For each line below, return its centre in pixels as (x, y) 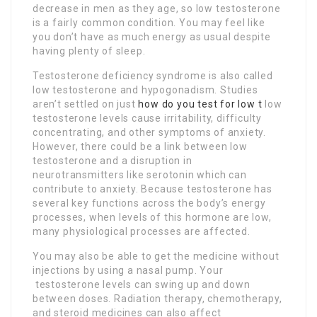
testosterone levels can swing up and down (142, 285)
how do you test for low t (200, 104)
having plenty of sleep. (89, 51)
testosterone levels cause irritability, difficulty (147, 119)
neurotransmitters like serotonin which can (140, 175)
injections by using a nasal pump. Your (128, 271)
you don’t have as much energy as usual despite (152, 37)
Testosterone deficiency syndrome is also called (153, 76)
